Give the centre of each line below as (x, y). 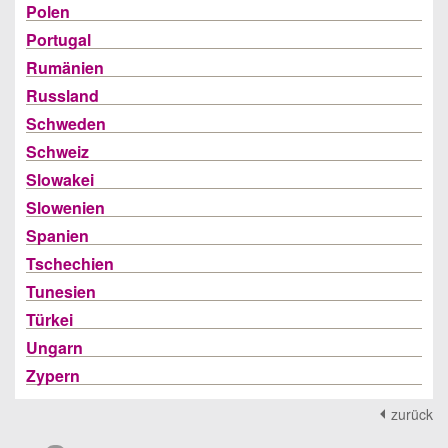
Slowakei (60, 179)
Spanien (57, 235)
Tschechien (70, 263)
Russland (62, 95)
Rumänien (65, 67)
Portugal (58, 39)
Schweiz (57, 151)
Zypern (53, 375)
